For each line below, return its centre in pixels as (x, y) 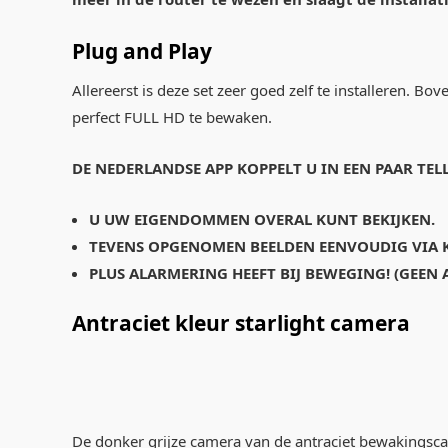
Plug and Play (142, 50)
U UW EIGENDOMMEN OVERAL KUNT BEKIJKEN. (261, 218)
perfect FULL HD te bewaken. (172, 116)
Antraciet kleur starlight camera (241, 323)
